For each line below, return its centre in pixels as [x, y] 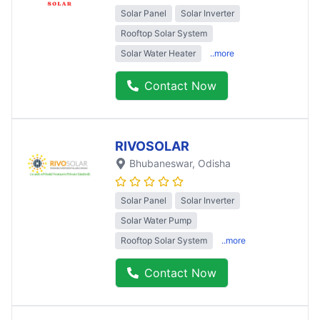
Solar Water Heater [158, 53]
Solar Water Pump [156, 220]
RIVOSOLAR [152, 146]
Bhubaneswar [161, 163]
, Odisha [211, 163]
